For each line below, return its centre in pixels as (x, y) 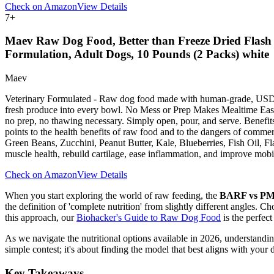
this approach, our (41, 218)
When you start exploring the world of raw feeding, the (112, 196)
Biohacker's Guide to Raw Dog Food (149, 218)
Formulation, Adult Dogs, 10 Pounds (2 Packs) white (137, 54)
